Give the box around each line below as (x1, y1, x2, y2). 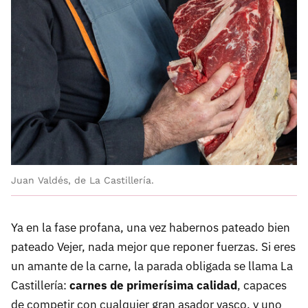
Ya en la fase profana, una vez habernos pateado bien (11, 219, 290, 235)
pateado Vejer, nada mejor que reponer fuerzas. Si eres (11, 239, 296, 254)
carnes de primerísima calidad (69, 277, 237, 293)
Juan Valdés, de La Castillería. (11, 174, 154, 186)
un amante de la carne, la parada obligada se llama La (11, 258, 293, 274)
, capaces (237, 277, 287, 293)
